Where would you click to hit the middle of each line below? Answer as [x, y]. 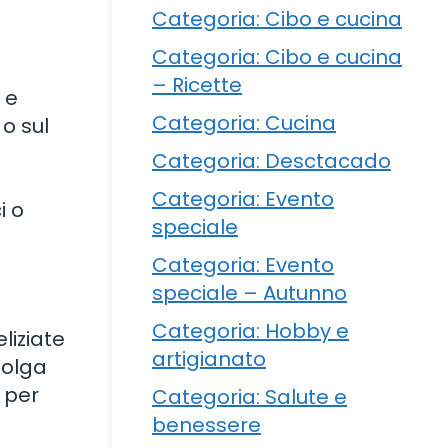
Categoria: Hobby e [250, 330]
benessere [206, 424]
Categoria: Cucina [244, 122]
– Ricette [197, 84]
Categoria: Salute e [249, 396]
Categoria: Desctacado [271, 160]
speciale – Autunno [249, 292]
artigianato [209, 358]
